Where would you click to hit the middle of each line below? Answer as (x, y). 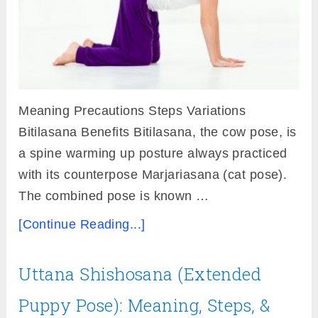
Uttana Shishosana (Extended (140, 274)
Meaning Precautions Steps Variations (132, 111)
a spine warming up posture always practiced (153, 154)
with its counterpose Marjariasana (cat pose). (153, 175)
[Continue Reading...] (82, 225)
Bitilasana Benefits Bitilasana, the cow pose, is (158, 132)
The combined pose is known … (114, 196)
